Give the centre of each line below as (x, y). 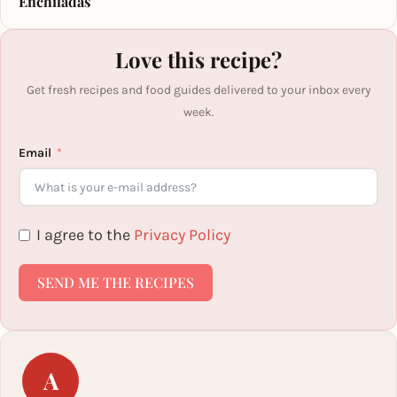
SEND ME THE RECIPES (116, 282)
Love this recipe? (198, 59)
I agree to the (85, 235)
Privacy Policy (182, 235)
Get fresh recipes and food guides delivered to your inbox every (198, 90)
